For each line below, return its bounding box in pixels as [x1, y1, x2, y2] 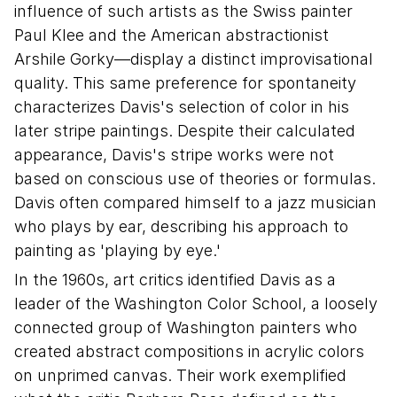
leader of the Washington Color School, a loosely [14, 294, 378, 313]
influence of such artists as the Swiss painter [14, 2, 353, 20]
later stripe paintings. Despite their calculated [14, 121, 355, 140]
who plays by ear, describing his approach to [14, 217, 348, 236]
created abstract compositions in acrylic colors [14, 342, 364, 361]
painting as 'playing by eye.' [14, 241, 221, 260]
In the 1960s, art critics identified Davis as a [14, 270, 336, 289]
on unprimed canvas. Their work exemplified [14, 366, 346, 385]
